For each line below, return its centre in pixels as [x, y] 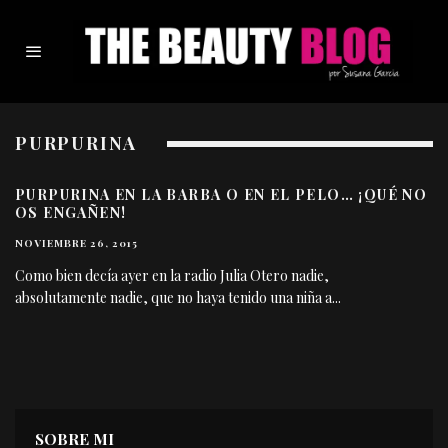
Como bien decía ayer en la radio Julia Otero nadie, [172, 276]
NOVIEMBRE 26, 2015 [76, 243]
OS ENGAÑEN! [71, 213]
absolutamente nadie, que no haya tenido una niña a [173, 298]
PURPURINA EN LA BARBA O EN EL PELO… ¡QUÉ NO [221, 195]
